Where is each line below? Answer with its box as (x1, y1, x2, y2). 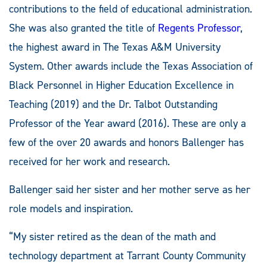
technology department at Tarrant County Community (9, 248, 246, 263)
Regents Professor (158, 20, 240, 35)
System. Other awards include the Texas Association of (9, 58, 253, 73)
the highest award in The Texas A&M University (9, 39, 221, 54)
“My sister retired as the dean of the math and (9, 229, 216, 244)
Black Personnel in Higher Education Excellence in (9, 77, 234, 92)
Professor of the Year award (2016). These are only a (9, 116, 246, 131)
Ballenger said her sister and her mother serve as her (9, 182, 250, 197)
